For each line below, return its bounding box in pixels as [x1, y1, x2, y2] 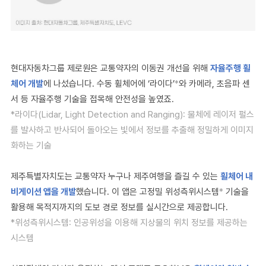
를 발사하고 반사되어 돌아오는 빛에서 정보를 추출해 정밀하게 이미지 [11, 125, 254, 135]
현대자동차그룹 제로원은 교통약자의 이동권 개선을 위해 [11, 63, 210, 74]
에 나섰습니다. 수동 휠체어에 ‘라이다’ [43, 78, 175, 89]
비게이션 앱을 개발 [11, 186, 76, 197]
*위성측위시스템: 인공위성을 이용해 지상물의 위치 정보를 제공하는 [11, 217, 248, 228]
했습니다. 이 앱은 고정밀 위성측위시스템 [76, 186, 219, 197]
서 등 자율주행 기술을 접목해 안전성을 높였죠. [11, 94, 174, 104]
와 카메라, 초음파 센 [179, 78, 250, 89]
